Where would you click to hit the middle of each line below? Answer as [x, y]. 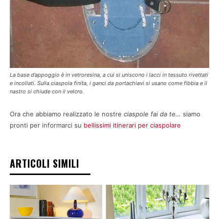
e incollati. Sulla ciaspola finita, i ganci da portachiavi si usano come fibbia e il [109, 83]
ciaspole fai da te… [153, 114]
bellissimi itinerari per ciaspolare [133, 125]
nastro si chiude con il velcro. [47, 91]
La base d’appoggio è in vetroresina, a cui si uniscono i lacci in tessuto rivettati [109, 75]
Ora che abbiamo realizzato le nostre [67, 114]
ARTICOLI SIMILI [44, 163]
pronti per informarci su [47, 125]
